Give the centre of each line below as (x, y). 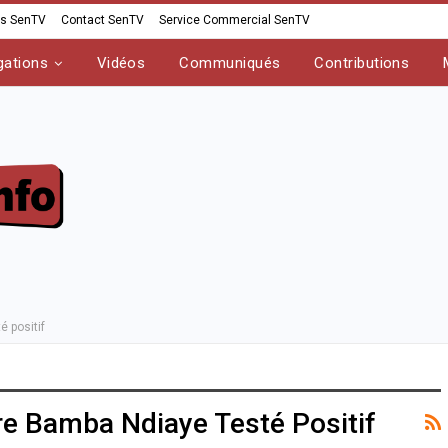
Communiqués (230, 63)
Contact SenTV (102, 20)
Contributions (362, 63)
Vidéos (121, 63)
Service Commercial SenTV (234, 20)
